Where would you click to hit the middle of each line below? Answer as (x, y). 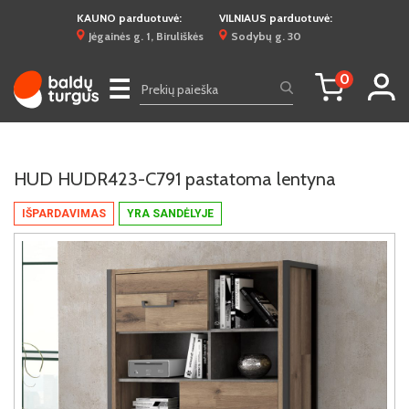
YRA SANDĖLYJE (170, 214)
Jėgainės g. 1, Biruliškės (146, 36)
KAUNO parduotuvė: (129, 18)
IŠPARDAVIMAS (64, 214)
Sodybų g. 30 (266, 36)
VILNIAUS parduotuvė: (276, 18)
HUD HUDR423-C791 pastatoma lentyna (175, 179)
